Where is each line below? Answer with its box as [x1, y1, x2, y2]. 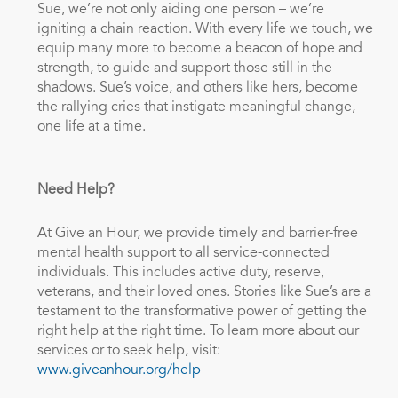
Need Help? [36, 183, 115, 197]
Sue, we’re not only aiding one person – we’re [36, 3, 324, 17]
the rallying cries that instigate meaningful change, [36, 100, 355, 115]
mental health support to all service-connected [36, 246, 330, 260]
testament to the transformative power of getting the [36, 305, 367, 319]
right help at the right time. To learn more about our [36, 324, 359, 338]
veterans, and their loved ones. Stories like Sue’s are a [36, 285, 371, 299]
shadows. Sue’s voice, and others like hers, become [36, 81, 358, 95]
